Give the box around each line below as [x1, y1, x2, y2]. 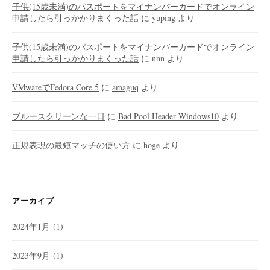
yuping [152, 11, 175, 24]
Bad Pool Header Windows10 [118, 110, 219, 122]
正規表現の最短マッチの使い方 [12, 139, 130, 151]
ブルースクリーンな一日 [12, 110, 105, 122]
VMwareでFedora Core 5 [12, 81, 99, 93]
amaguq [112, 81, 139, 93]
